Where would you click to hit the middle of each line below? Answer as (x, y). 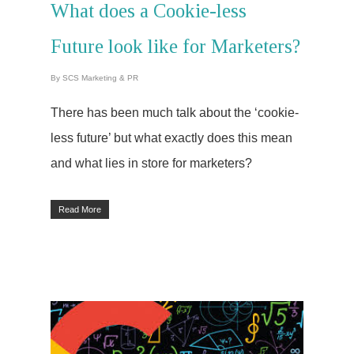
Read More (80, 210)
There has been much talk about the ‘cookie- (175, 113)
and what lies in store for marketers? (151, 164)
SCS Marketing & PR (100, 78)
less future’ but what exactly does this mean (171, 138)
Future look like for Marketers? (175, 47)
